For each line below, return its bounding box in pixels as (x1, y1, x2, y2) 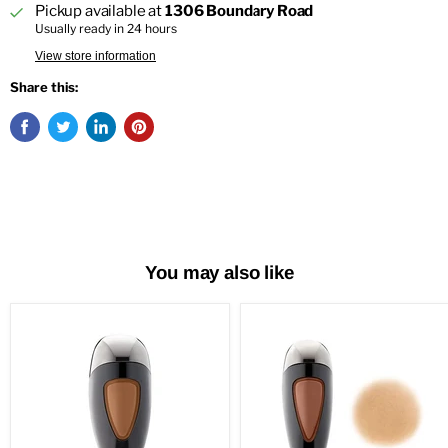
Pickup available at (35, 2, 165, 21)
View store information (35, 49, 156, 64)
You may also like (144, 262, 294, 284)
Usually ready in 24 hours (35, 21, 177, 37)
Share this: (10, 79, 78, 96)
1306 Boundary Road (165, 2, 314, 21)
